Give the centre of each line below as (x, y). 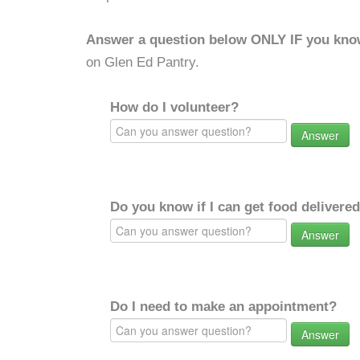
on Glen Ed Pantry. (143, 62)
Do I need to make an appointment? (223, 307)
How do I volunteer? (174, 107)
